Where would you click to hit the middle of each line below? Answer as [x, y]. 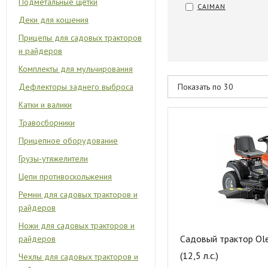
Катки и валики [45, 105]
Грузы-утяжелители [53, 159]
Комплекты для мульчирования [76, 69]
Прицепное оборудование [68, 141]
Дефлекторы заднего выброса [76, 87]
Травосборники [47, 123]
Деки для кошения [54, 20]
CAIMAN [211, 6]
